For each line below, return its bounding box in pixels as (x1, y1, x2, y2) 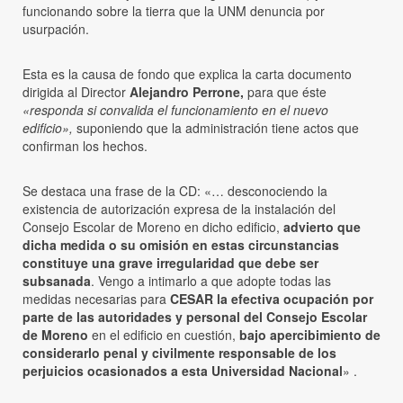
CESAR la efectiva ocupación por (170, 289, 373, 308)
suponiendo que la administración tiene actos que (73, 118, 359, 137)
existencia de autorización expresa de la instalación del (22, 199, 336, 218)
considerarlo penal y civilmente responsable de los (22, 343, 336, 362)
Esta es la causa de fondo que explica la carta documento (22, 64, 352, 83)
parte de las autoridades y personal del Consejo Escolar (22, 307, 367, 326)
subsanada (22, 271, 91, 290)
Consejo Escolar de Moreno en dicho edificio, (22, 217, 283, 236)
